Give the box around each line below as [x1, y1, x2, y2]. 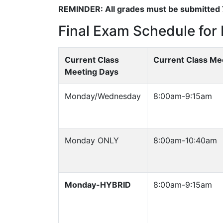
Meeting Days [65, 67, 118, 77]
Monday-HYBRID [65, 180, 131, 190]
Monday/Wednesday [65, 91, 141, 101]
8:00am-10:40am [153, 135, 217, 145]
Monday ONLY [65, 135, 119, 145]
